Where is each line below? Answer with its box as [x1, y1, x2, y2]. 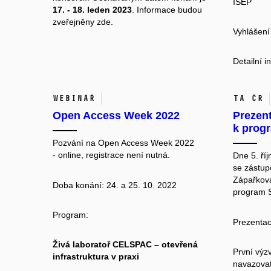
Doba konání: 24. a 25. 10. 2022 [53, 180, 177, 190]
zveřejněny [53, 17, 97, 27]
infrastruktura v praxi [53, 252, 139, 262]
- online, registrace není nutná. [53, 150, 170, 160]
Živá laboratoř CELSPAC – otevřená [53, 240, 198, 250]
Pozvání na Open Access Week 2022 [53, 138, 194, 148]
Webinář [53, 93, 95, 104]
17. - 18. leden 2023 [53, 5, 132, 15]
